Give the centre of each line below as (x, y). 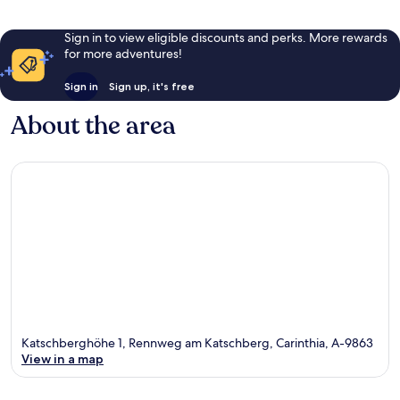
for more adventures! (123, 54)
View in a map (62, 358)
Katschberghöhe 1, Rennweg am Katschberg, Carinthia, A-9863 (197, 342)
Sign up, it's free (151, 87)
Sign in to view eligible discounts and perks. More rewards (225, 38)
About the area (93, 126)
